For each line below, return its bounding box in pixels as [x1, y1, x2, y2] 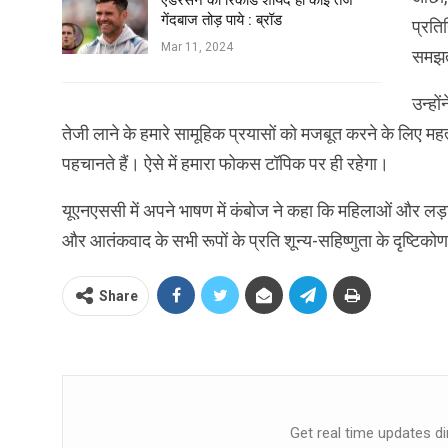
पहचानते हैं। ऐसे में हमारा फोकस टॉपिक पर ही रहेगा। [62, 153, 389, 175]
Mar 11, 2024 [161, 40, 233, 55]
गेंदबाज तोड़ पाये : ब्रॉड [161, 11, 282, 30]
